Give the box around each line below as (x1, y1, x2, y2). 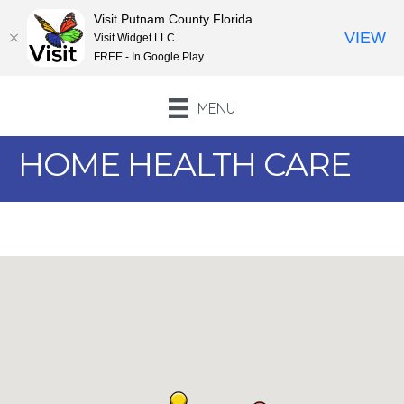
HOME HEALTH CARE (18, 144, 351, 185)
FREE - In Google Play (94, 50, 204, 63)
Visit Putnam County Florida (94, 11, 252, 26)
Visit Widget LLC (94, 31, 175, 44)
